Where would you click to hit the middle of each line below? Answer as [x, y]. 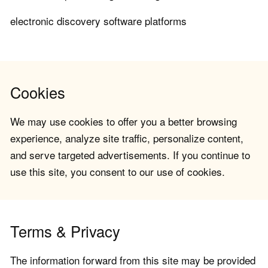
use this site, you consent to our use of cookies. [118, 172]
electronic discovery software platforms [98, 21]
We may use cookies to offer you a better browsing [124, 121]
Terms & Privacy [65, 231]
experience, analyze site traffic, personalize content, [127, 138]
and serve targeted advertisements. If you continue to [130, 155]
